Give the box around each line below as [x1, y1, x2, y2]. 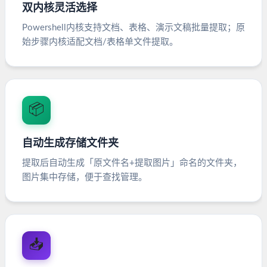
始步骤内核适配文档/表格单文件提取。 [22, 38, 178, 47]
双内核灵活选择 [22, 3, 97, 14]
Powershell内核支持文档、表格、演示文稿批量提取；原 [22, 23, 245, 33]
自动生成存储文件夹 [22, 138, 119, 150]
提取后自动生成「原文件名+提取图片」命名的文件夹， [22, 159, 242, 168]
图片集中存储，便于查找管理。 [22, 173, 147, 182]
